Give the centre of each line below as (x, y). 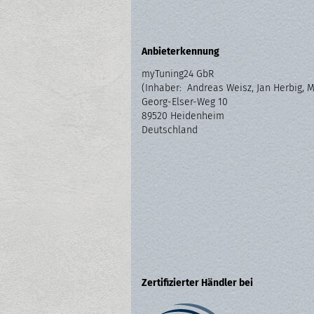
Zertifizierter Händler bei (197, 283)
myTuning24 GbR (178, 74)
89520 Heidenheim (183, 116)
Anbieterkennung (180, 52)
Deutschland (170, 130)
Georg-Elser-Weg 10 (185, 102)
